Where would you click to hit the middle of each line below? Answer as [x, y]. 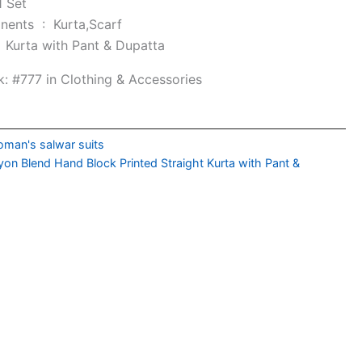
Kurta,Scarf [88, 24]
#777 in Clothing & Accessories [107, 79]
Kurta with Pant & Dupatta [86, 45]
